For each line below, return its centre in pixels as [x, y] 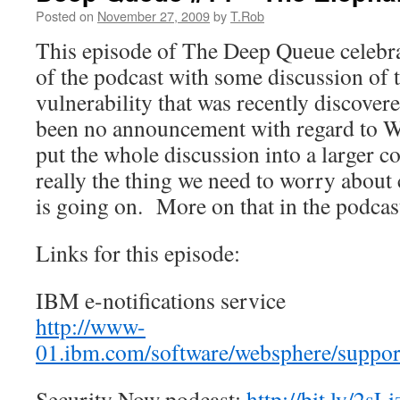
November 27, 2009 [154, 16]
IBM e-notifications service [161, 300]
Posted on [65, 16]
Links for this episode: [138, 253]
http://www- [91, 326]
